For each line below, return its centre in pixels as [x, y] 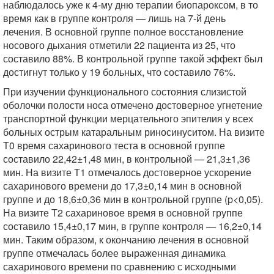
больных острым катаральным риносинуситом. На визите [134, 132]
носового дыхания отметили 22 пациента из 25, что [119, 45]
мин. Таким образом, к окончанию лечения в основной [126, 239]
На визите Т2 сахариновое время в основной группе [123, 213]
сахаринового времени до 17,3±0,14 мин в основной [122, 186]
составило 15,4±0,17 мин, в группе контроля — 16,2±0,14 [132, 226]
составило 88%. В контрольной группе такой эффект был [133, 58]
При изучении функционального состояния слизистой [125, 91]
